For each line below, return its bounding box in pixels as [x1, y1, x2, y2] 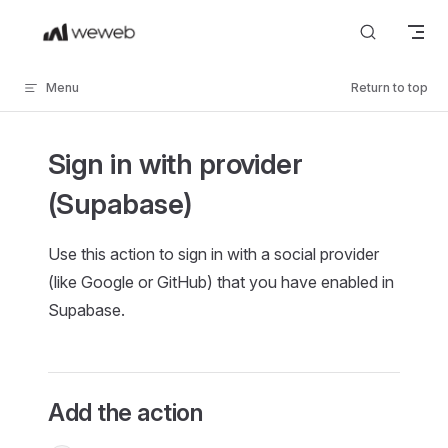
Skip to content [24, 20, 117, 35]
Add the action [48, 398, 203, 427]
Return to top [351, 80, 428, 95]
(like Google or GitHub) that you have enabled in [48, 272, 394, 292]
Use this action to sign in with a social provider [48, 244, 379, 264]
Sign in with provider [48, 147, 303, 181]
